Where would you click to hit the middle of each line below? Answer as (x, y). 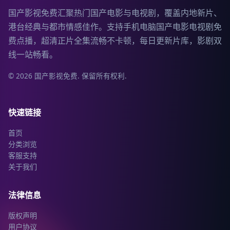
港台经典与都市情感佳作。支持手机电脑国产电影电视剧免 (115, 27)
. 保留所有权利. (102, 76)
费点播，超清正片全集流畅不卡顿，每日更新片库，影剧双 (115, 41)
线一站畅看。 (33, 55)
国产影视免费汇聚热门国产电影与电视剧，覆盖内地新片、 (115, 13)
